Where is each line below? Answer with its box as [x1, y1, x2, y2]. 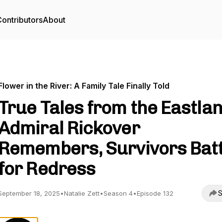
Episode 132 [137, 189, 173, 197]
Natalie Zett [64, 189, 100, 197]
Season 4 [104, 189, 133, 197]
